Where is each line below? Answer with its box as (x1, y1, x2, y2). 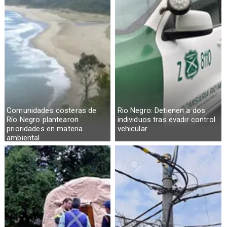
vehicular (117, 124, 147, 133)
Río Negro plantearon (7, 115, 79, 124)
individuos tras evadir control (117, 115, 215, 124)
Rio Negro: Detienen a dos (117, 105, 206, 115)
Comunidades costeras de (7, 105, 97, 115)
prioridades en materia (7, 124, 83, 133)
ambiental (7, 133, 40, 142)
